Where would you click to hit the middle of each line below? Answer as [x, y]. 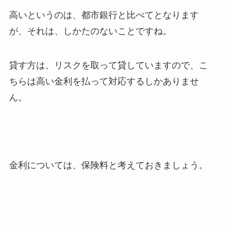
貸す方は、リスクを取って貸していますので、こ [108, 65]
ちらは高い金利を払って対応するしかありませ [104, 81]
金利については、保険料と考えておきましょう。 [108, 165]
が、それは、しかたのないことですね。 [90, 31]
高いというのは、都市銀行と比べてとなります [104, 15]
